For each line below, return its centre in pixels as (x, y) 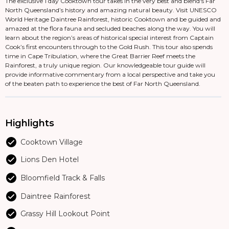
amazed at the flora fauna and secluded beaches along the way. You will (110, 28)
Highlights (30, 123)
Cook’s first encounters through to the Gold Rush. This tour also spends (109, 47)
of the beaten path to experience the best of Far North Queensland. (103, 84)
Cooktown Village (52, 142)
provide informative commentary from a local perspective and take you (110, 74)
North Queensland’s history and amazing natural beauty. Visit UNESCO (111, 10)
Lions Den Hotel (50, 159)
